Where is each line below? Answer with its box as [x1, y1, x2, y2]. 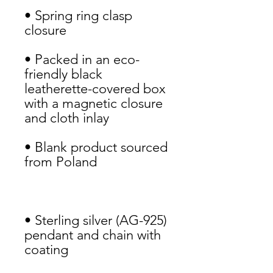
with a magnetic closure [24, 95, 163, 112]
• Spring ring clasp [24, 7, 132, 24]
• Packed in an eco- [24, 51, 140, 68]
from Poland [24, 154, 97, 170]
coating [24, 241, 72, 258]
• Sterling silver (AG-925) [24, 212, 167, 229]
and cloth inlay [24, 110, 109, 126]
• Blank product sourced [24, 139, 168, 155]
